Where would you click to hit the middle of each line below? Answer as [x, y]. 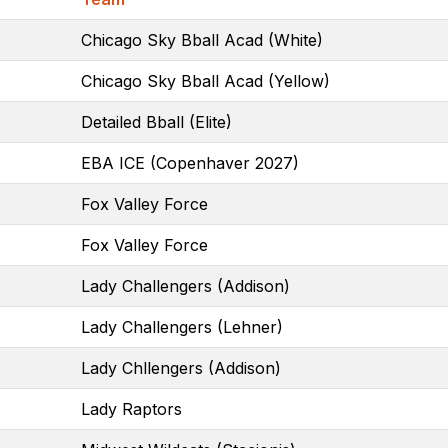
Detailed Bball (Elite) [156, 121]
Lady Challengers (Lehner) [182, 326]
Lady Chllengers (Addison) [181, 367]
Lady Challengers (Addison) [185, 285]
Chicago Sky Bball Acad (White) [202, 39]
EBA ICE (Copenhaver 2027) [190, 162]
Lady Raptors [131, 408]
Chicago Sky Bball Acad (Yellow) [205, 80]
